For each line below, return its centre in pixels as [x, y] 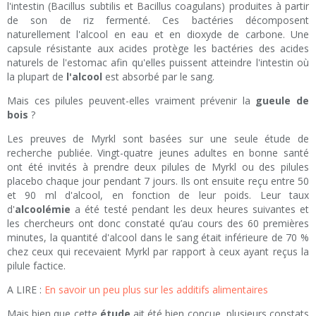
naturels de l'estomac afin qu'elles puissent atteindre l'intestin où [158, 63]
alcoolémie [43, 209]
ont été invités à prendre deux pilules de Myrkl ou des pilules [158, 167]
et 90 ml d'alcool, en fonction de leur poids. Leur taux [158, 195]
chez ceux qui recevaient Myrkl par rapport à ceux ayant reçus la [158, 252]
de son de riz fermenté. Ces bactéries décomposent [158, 20]
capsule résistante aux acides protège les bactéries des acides [158, 49]
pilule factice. [36, 266]
